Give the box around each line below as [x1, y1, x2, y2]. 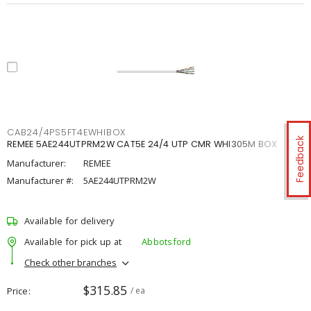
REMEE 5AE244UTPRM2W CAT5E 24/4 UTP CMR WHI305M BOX [7, 138, 278, 150]
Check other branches [24, 255, 117, 269]
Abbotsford [142, 235, 192, 248]
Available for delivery [24, 215, 115, 227]
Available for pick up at [24, 235, 121, 248]
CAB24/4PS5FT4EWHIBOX [7, 126, 126, 138]
